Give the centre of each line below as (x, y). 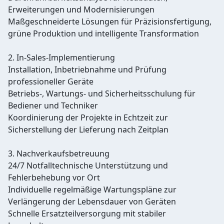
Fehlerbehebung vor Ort (54, 178)
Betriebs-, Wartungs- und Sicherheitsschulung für (102, 94)
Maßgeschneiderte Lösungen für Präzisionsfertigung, (110, 22)
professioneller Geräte (51, 82)
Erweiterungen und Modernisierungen (81, 10)
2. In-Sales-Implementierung (61, 58)
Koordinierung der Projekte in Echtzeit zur (88, 118)
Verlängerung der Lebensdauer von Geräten (92, 202)
